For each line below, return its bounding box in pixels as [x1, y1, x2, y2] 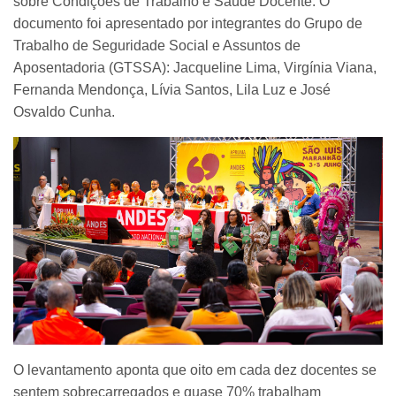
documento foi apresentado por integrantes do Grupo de [13, 15, 362, 31]
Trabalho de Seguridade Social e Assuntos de [13, 37, 301, 53]
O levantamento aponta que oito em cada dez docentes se [13, 362, 377, 378]
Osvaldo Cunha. [13, 103, 115, 119]
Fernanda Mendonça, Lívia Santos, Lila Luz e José [13, 81, 331, 97]
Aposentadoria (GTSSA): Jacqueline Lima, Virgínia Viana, [13, 59, 377, 75]
